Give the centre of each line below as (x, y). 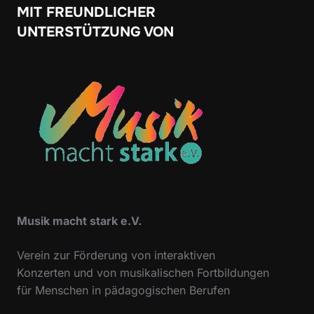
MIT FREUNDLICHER (86, 12)
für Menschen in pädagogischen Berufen (123, 290)
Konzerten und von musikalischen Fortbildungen (143, 272)
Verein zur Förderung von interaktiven (116, 255)
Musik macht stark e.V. (79, 220)
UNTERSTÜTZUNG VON (95, 32)
